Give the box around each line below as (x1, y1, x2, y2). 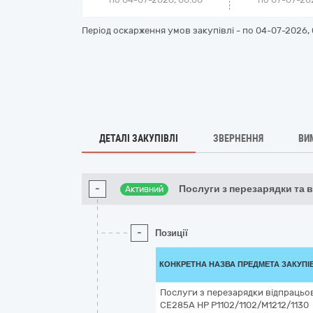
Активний (125, 184, 164, 194)
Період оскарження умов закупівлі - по (82, 25, 256, 36)
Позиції (155, 228, 188, 238)
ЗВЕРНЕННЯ (213, 133, 263, 144)
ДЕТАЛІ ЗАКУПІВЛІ (99, 133, 178, 144)
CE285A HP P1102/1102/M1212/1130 (160, 300, 309, 310)
